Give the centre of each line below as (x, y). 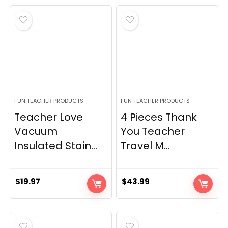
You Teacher (153, 132)
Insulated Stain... (56, 146)
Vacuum (36, 132)
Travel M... (146, 146)
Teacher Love (49, 117)
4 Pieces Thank (159, 117)
